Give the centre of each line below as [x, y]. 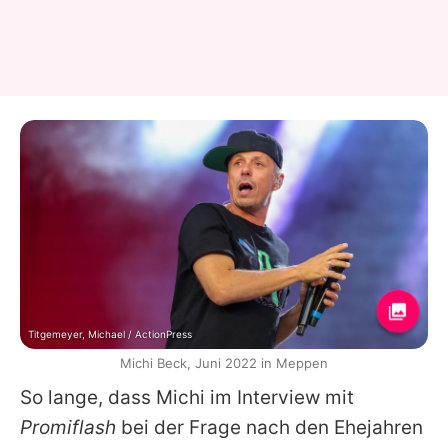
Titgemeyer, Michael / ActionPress [110, 333]
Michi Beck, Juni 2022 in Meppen [224, 362]
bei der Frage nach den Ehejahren [269, 427]
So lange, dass [88, 397]
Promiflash [68, 427]
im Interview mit [279, 397]
